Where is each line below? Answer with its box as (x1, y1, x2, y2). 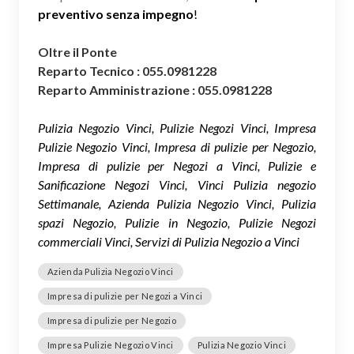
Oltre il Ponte (38, 44, 119, 60)
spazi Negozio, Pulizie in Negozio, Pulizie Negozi (38, 215, 316, 231)
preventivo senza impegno (38, 6, 194, 22)
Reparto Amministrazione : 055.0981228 (38, 82, 272, 98)
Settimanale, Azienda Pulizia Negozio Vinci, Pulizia (38, 196, 316, 212)
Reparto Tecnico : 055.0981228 (38, 63, 217, 79)
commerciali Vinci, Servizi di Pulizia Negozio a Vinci (38, 234, 299, 250)
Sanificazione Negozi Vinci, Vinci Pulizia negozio (38, 177, 316, 193)
